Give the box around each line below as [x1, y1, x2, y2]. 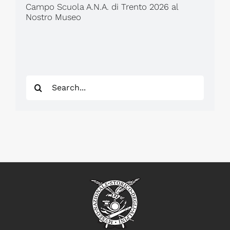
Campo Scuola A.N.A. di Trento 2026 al [25, 1, 178, 12]
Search [25, 76, 60, 89]
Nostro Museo [25, 11, 81, 22]
